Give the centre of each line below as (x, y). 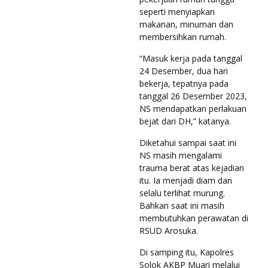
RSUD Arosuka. (170, 230)
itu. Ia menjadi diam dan (186, 180)
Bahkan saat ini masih (182, 205)
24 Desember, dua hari (184, 71)
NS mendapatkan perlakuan (193, 108)
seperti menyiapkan (177, 11)
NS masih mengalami (181, 155)
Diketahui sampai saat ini (188, 142)
